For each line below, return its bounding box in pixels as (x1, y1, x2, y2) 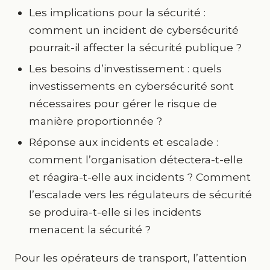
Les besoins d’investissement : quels (29, 62, 222, 75)
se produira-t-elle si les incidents (29, 206, 201, 218)
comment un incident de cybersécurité (29, 24, 239, 36)
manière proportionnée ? (29, 115, 162, 127)
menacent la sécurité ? (29, 223, 151, 236)
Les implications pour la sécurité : (29, 6, 206, 19)
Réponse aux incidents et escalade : (29, 136, 218, 148)
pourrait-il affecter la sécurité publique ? (29, 41, 242, 54)
